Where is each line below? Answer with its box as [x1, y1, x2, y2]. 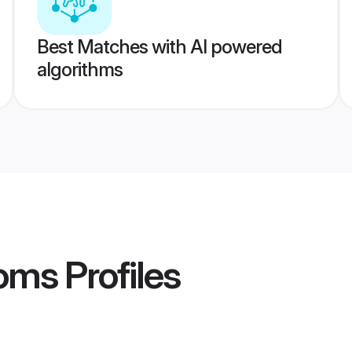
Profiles [57, 251, 180, 299]
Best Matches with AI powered [36, 35, 282, 58]
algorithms [36, 58, 123, 81]
